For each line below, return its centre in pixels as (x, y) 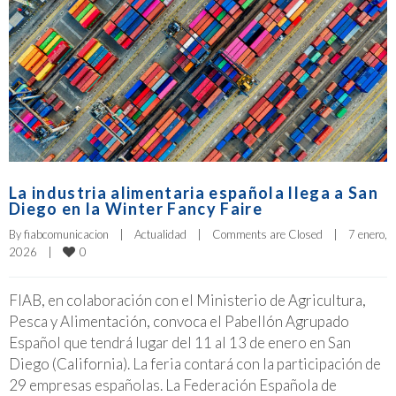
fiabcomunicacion (66, 235)
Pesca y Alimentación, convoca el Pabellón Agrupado (179, 322)
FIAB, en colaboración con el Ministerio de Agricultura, (187, 301)
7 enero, (368, 235)
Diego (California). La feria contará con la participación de (195, 364)
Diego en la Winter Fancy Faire (136, 209)
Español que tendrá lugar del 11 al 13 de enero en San (180, 343)
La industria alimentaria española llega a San (194, 193)
